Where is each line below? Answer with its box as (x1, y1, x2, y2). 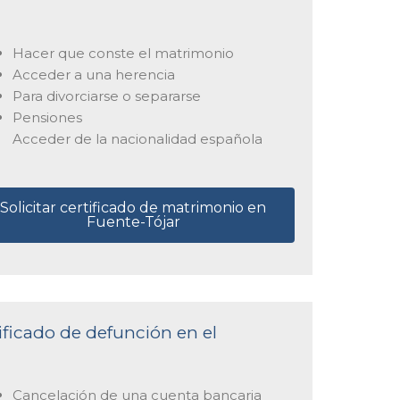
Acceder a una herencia (12, 65, 175, 83)
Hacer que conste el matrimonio (12, 44, 234, 62)
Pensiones (12, 108, 82, 126)
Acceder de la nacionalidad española (12, 129, 262, 147)
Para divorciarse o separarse (12, 87, 201, 104)
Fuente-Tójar (86, 213, 180, 231)
